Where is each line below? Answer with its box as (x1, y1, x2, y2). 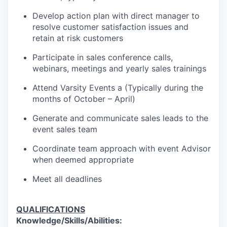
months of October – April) (32, 94, 135, 104)
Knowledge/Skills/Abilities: (16, 215, 122, 226)
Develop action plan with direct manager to (32, 11, 200, 21)
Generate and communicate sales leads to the (32, 113, 208, 124)
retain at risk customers (32, 33, 123, 44)
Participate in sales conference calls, (32, 52, 173, 63)
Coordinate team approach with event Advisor (32, 143, 211, 154)
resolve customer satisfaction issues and (32, 22, 188, 32)
